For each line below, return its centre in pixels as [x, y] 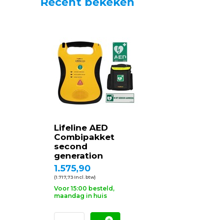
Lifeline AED [81, 128]
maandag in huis [81, 196]
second [71, 146]
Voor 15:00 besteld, [84, 188]
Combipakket [84, 137]
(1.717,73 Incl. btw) [75, 177]
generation [79, 156]
